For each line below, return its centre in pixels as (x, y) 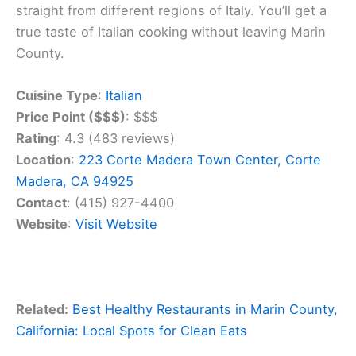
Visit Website (116, 224)
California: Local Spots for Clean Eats (132, 330)
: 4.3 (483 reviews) (116, 139)
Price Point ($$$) (71, 117)
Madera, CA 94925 (75, 182)
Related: (42, 309)
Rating (36, 139)
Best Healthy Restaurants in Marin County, (205, 309)
